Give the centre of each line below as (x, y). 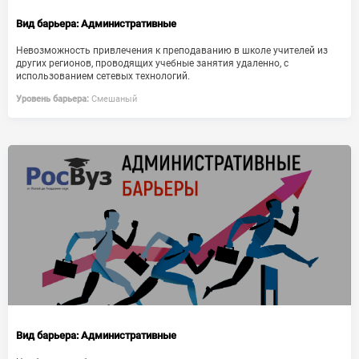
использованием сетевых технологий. (103, 76)
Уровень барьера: (52, 99)
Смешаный (113, 99)
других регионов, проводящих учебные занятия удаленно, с (152, 63)
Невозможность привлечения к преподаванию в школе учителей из (172, 50)
